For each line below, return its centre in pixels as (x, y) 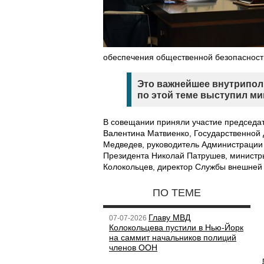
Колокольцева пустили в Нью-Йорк (176, 227)
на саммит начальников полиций (173, 237)
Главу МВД (169, 217)
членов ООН (133, 247)
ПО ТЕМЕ (177, 193)
